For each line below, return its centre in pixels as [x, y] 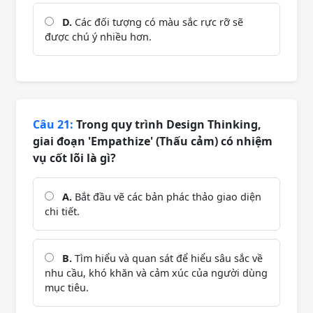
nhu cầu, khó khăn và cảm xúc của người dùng [156, 272]
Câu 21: [53, 124]
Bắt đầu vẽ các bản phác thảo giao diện [167, 196]
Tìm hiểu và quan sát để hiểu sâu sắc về [167, 258]
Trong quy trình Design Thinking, [167, 124]
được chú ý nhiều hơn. [98, 36]
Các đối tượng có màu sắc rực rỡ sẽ [158, 22]
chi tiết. [62, 211]
